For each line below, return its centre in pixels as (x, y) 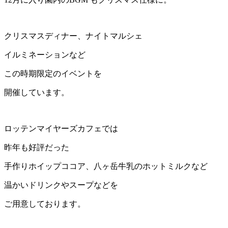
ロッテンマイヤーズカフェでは (61, 128)
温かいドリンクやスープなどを (61, 185)
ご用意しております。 (45, 204)
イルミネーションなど (45, 54)
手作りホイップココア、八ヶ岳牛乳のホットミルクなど (106, 166)
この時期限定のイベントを (53, 73)
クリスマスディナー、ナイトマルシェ (73, 36)
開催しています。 (37, 92)
